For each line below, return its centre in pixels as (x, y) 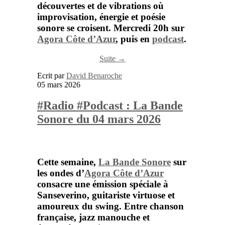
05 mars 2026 (59, 84)
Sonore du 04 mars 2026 (99, 119)
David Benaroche (94, 75)
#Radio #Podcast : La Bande (110, 106)
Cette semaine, (68, 162)
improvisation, (68, 17)
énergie (115, 17)
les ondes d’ (61, 173)
